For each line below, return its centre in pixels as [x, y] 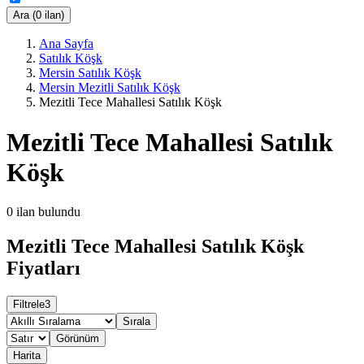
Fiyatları [43, 268]
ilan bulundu [48, 212]
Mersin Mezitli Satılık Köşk [110, 88]
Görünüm [78, 338]
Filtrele [29, 304]
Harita [27, 355]
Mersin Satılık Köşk [90, 73]
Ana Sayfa [66, 44]
